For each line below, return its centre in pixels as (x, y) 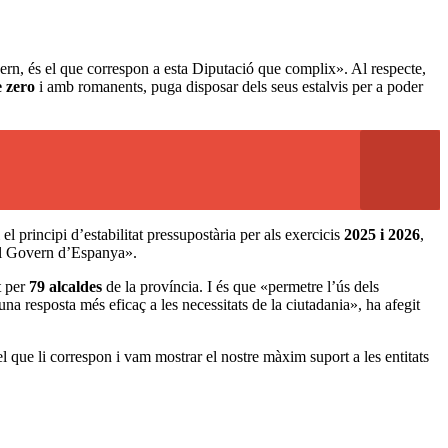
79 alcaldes (65, 286)
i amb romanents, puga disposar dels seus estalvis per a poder (229, 86)
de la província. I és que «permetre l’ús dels (240, 286)
